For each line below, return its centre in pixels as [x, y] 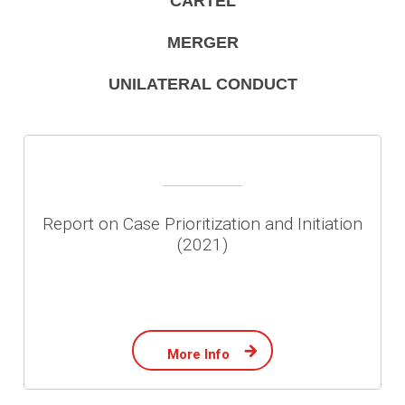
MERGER [202, 42]
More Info [199, 354]
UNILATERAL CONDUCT [202, 84]
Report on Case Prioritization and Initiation [202, 224]
